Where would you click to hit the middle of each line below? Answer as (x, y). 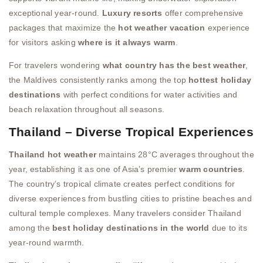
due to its (228, 227)
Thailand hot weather (53, 154)
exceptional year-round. (55, 13)
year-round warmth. (47, 242)
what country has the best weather (174, 65)
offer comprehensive (203, 13)
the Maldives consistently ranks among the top (99, 80)
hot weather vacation (162, 28)
